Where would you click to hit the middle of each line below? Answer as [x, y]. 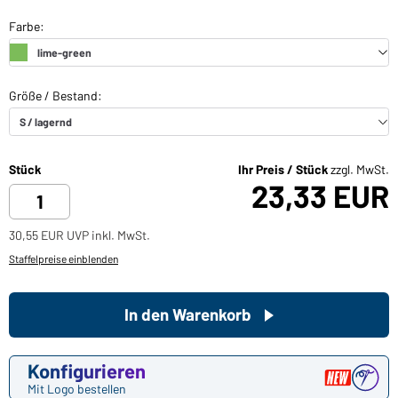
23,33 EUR [320, 196]
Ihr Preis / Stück [284, 170]
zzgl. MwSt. [360, 170]
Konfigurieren [87, 371]
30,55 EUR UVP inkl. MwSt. [80, 235]
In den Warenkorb [188, 314]
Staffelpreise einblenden [64, 259]
